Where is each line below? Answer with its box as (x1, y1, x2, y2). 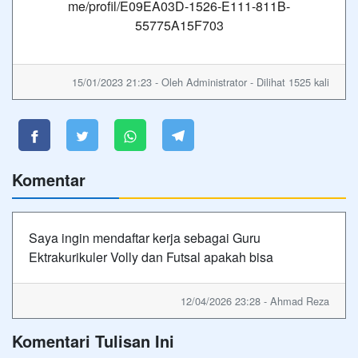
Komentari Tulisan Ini (12, 329, 174, 352)
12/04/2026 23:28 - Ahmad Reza (181, 293, 329, 308)
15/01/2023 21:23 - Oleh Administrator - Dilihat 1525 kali (72, 74, 329, 89)
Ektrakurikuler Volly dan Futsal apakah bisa (29, 248, 273, 266)
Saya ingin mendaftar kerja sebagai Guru (29, 229, 261, 247)
